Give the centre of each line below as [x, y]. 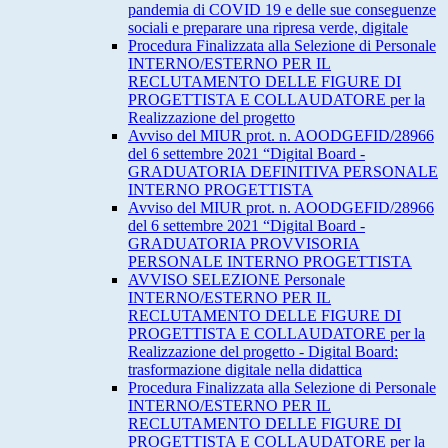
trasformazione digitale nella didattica [245, 370]
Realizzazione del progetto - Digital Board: [263, 352]
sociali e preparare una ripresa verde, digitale [268, 28]
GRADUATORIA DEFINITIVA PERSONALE [283, 172]
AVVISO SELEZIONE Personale [236, 280]
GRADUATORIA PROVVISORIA [244, 244]
